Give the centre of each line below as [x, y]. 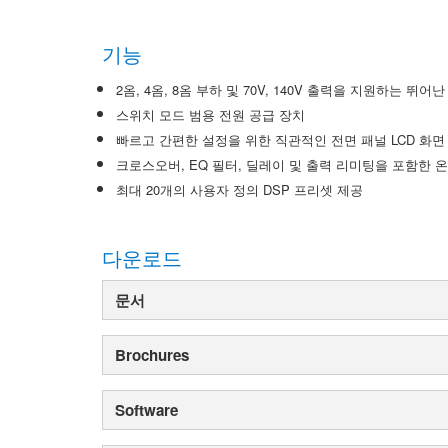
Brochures [152, 354]
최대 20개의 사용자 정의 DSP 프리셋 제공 [239, 189]
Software [146, 409]
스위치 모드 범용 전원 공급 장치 [210, 114]
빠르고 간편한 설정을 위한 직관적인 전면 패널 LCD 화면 [280, 139]
